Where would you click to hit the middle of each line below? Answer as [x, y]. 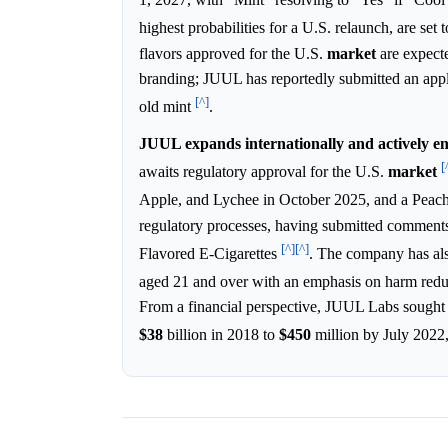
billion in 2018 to [221, 335]
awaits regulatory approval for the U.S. [263, 172]
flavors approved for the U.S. [233, 53]
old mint [167, 107]
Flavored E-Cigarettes [210, 254]
